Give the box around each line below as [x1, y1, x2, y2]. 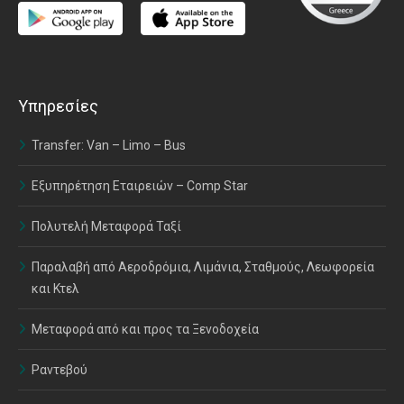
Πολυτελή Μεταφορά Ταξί [32, 219, 181, 234]
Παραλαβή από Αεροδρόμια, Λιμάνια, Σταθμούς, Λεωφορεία [32, 260, 374, 275]
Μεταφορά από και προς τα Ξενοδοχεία [32, 322, 259, 337]
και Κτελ [32, 281, 79, 297]
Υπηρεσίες [18, 96, 98, 116]
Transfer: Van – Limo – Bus [32, 138, 186, 153]
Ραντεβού [32, 363, 87, 378]
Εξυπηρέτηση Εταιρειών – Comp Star [32, 179, 248, 194]
